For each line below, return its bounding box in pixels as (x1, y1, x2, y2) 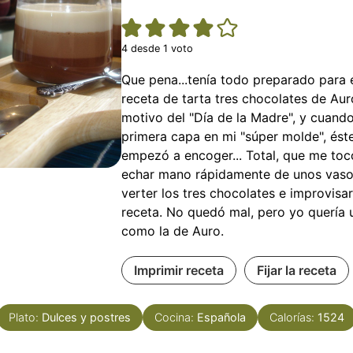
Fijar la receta (256, 262, 336, 278)
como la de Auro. (121, 222, 224, 239)
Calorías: (269, 310, 318, 324)
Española (197, 310, 246, 324)
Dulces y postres (42, 310, 131, 324)
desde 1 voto (127, 42, 193, 54)
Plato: (9, 310, 42, 324)
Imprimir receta (133, 262, 224, 278)
